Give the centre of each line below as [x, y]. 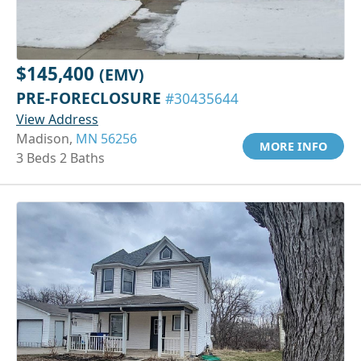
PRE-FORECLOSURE [91, 98]
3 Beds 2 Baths [60, 158]
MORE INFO [293, 146]
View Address [57, 119]
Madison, [46, 138]
